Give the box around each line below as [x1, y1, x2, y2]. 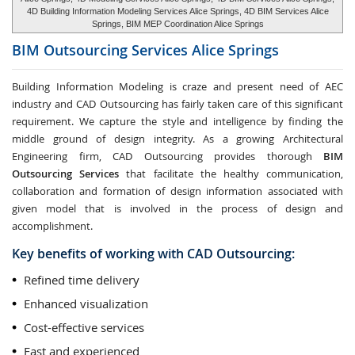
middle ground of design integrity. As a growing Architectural [12, 132, 343, 146]
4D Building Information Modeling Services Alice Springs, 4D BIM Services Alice [26, 6, 329, 16]
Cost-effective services [24, 319, 144, 335]
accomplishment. [12, 219, 93, 233]
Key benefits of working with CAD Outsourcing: [12, 245, 295, 262]
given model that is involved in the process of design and [12, 201, 343, 216]
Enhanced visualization [24, 296, 148, 311]
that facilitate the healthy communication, [119, 166, 344, 181]
